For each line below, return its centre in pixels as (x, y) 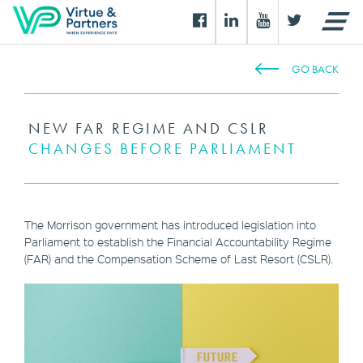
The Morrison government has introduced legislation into (170, 224)
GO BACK (315, 69)
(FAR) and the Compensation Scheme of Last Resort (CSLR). (180, 258)
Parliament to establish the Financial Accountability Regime (178, 241)
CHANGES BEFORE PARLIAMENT (162, 149)
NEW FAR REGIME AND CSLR (149, 128)
